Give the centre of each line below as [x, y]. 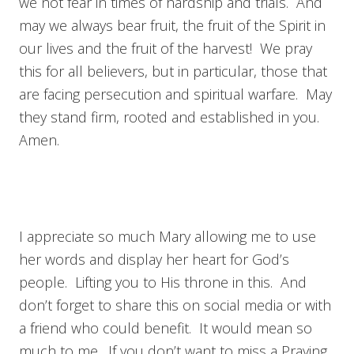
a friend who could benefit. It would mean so [166, 328]
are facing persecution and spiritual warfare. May [175, 94]
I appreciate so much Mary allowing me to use [168, 237]
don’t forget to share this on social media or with [175, 305]
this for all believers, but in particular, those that [173, 72]
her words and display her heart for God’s [154, 260]
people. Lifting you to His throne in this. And [163, 282]
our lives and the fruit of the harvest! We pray [166, 49]
